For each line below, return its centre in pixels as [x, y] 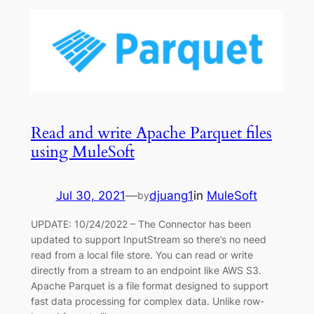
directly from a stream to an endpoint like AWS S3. [146, 271]
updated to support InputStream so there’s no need [148, 240]
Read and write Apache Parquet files [151, 133]
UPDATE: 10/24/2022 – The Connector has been [141, 224]
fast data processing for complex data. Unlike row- [147, 301]
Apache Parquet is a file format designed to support [149, 286]
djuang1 [171, 196]
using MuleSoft [82, 152]
